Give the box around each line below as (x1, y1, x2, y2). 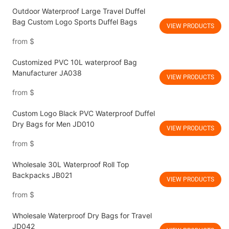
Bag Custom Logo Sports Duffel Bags (120, 17, 137, 27)
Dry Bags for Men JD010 (12, 120, 95, 129)
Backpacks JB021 (12, 171, 73, 180)
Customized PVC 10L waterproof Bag (12, 58, 137, 67)
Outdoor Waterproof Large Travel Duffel (12, 7, 145, 16)
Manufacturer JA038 (12, 68, 82, 78)
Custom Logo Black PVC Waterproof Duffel (12, 109, 155, 118)
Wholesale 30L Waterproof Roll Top (12, 160, 129, 169)
